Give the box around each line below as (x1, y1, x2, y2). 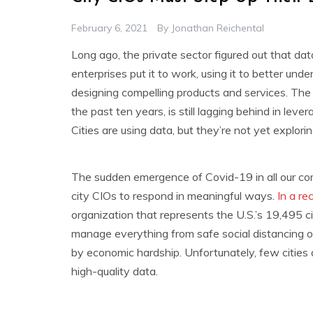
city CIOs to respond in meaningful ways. (71, 189, 277, 203)
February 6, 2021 (71, 22, 147, 35)
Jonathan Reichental (171, 22, 264, 35)
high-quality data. (71, 264, 158, 279)
